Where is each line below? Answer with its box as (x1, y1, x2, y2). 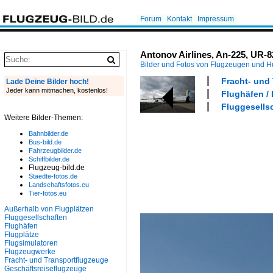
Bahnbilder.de (29, 130, 68, 137)
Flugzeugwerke (4, 247, 55, 256)
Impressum (197, 15, 234, 23)
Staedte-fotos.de (29, 172, 77, 180)
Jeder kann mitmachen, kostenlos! (6, 87, 108, 94)
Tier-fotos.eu (29, 190, 66, 197)
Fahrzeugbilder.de (29, 147, 82, 154)
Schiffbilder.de (29, 155, 69, 163)
